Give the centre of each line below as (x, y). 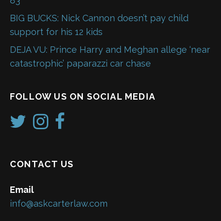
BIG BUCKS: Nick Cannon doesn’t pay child (99, 18)
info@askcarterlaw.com (59, 204)
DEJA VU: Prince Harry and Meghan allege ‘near (110, 49)
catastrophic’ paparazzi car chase (80, 63)
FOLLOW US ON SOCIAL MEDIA (83, 96)
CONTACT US (42, 164)
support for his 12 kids (56, 32)
